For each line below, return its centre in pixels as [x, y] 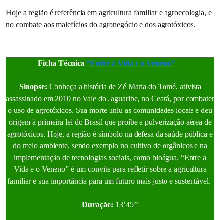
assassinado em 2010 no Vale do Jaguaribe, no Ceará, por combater [110, 98]
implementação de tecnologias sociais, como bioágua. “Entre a [110, 157]
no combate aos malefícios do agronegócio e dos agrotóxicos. [102, 24]
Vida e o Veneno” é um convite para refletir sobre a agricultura [110, 169]
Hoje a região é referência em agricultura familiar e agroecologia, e [109, 12]
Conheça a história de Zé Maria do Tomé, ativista [124, 86]
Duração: [98, 204]
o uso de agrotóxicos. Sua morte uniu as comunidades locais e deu [110, 110]
